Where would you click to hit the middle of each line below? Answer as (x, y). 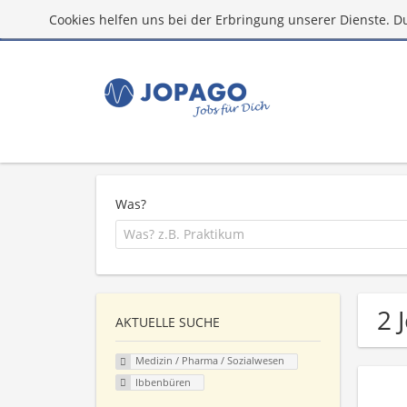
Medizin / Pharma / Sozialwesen (209, 361)
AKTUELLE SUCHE (168, 322)
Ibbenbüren (163, 382)
